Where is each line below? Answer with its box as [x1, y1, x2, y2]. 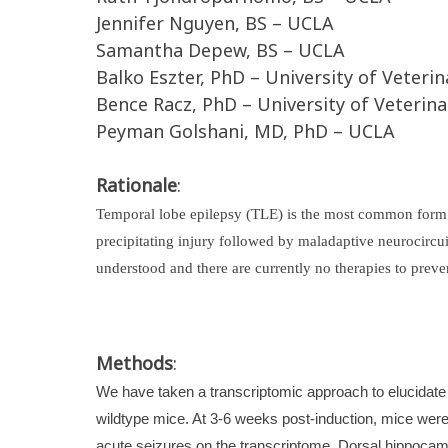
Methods [96, 351, 173, 375]
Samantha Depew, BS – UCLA [96, 38, 345, 62]
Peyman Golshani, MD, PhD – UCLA [96, 119, 395, 143]
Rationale [96, 173, 177, 197]
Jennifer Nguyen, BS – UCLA [96, 11, 334, 35]
